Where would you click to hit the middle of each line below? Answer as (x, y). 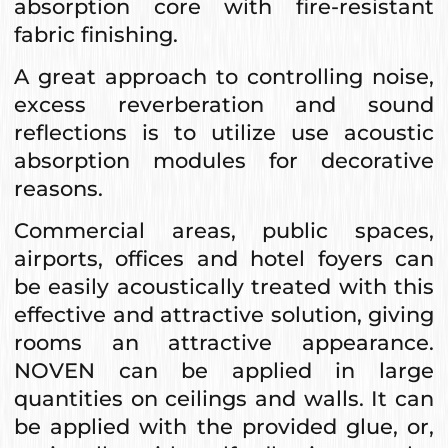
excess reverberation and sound (224, 104)
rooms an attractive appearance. (224, 342)
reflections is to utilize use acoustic (224, 132)
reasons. (58, 188)
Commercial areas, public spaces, (224, 230)
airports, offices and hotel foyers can (224, 258)
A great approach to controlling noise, (224, 76)
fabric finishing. (96, 34)
